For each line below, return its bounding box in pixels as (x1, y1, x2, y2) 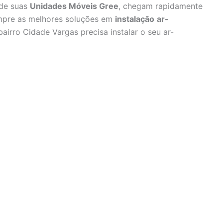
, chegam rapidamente (118, 1, 203, 11)
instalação (115, 14, 154, 24)
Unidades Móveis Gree (30, 1, 118, 11)
